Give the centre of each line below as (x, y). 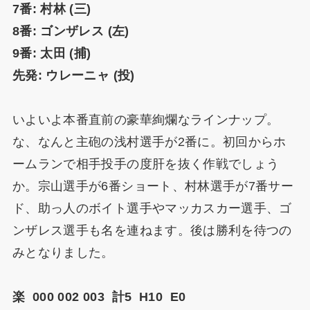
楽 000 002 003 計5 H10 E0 (99, 297)
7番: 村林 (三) (52, 9)
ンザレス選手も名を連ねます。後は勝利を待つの (152, 231)
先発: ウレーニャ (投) (73, 76)
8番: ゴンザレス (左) (71, 31)
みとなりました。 (63, 253)
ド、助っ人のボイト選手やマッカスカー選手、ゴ (152, 209)
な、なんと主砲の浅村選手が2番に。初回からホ (149, 142)
